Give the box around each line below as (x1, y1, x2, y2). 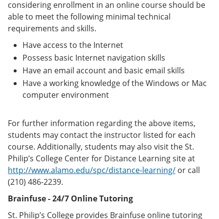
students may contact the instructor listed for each (8, 130, 196, 140)
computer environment (22, 89, 109, 100)
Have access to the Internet (22, 40, 123, 50)
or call (175, 165, 200, 175)
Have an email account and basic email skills (22, 65, 185, 76)
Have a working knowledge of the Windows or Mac (22, 78, 207, 88)
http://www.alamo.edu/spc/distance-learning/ (8, 165, 175, 175)
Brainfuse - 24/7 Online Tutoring (8, 193, 133, 204)
